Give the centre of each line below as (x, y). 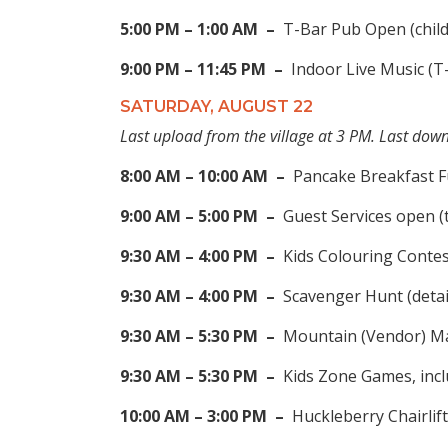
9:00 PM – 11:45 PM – (201, 69)
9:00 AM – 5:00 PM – (201, 216)
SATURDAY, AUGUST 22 (216, 107)
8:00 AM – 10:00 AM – (206, 176)
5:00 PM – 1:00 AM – (201, 29)
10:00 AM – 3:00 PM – (206, 416)
